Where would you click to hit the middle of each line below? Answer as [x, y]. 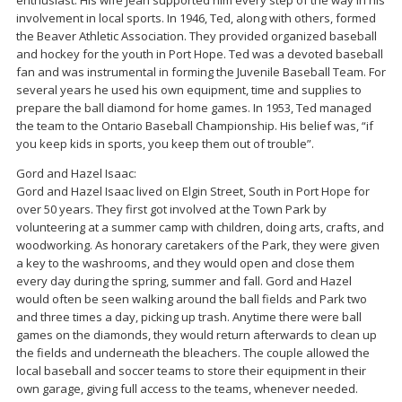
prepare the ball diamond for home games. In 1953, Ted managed [194, 108]
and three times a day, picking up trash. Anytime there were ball [189, 317]
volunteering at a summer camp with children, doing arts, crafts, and [200, 227]
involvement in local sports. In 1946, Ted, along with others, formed [196, 18]
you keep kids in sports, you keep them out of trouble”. [165, 144]
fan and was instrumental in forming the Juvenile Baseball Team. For [201, 72]
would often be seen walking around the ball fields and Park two [192, 299]
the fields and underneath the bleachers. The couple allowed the [193, 353]
